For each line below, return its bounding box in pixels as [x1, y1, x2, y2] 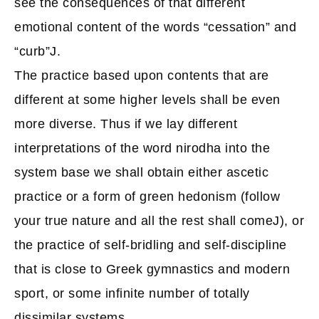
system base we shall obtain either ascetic [14, 165, 268, 179]
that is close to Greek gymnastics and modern [14, 262, 290, 276]
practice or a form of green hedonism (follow [14, 189, 280, 204]
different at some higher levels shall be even [14, 93, 281, 107]
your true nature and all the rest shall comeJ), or [14, 214, 304, 228]
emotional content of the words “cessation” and [14, 20, 296, 34]
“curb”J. [14, 44, 61, 58]
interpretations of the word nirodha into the [14, 141, 270, 155]
